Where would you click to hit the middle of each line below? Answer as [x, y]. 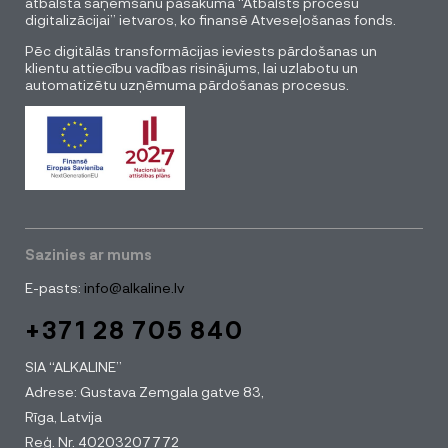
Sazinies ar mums [88, 255]
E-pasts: [53, 288]
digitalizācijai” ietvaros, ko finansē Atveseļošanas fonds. [210, 19]
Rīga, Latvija [63, 417]
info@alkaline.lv [132, 288]
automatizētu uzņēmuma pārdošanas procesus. [187, 84]
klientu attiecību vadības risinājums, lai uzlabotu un [191, 67]
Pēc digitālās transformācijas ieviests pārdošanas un [201, 50]
